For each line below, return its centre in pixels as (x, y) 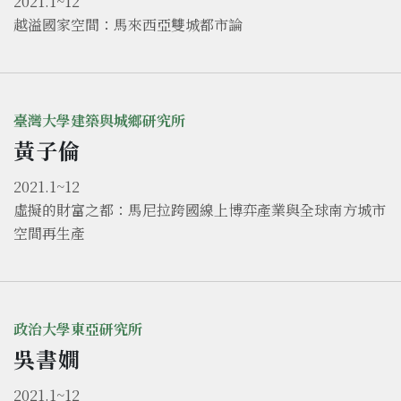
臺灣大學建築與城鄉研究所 (99, 121)
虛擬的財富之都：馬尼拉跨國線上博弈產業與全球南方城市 (200, 210)
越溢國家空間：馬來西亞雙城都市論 (128, 25)
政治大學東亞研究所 (78, 329)
